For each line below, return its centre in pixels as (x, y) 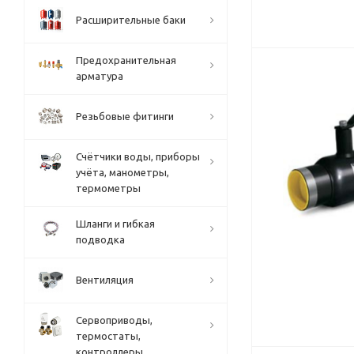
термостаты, (108, 336)
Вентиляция (105, 280)
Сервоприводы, (114, 320)
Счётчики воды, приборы (138, 156)
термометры (108, 188)
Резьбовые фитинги (125, 116)
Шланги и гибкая (115, 224)
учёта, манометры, (122, 172)
